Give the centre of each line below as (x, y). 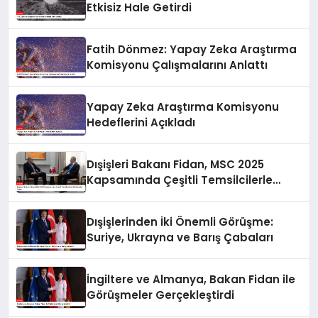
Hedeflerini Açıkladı (141, 123)
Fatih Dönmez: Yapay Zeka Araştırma (192, 50)
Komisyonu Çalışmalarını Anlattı (177, 65)
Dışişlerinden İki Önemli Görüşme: (180, 222)
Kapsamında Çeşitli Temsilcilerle (180, 180)
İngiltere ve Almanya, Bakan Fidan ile (191, 280)
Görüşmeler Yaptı (137, 196)
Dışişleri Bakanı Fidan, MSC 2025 (176, 165)
